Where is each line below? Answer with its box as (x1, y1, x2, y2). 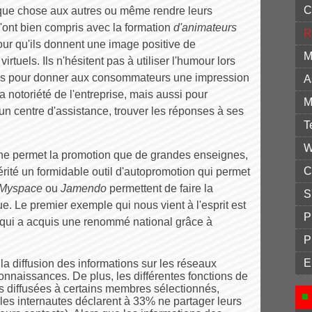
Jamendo (61, 182, 107, 194)
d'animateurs (173, 22, 237, 33)
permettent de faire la (107, 182, 213, 194)
